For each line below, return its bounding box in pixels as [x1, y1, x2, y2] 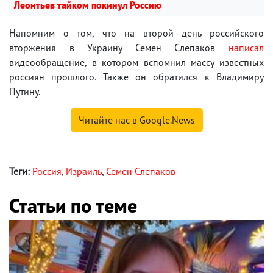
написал [229, 41, 264, 54]
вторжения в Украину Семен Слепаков [9, 41, 229, 54]
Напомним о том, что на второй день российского [9, 26, 264, 39]
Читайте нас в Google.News [78, 113, 195, 126]
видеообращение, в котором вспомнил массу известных [9, 55, 264, 68]
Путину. [9, 85, 40, 97]
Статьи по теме [9, 192, 137, 218]
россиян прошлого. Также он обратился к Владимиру [9, 70, 264, 83]
